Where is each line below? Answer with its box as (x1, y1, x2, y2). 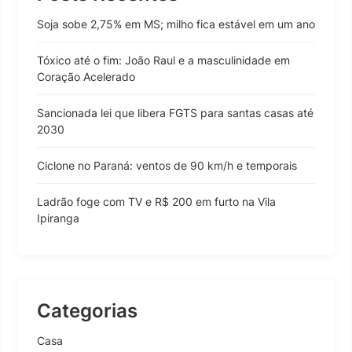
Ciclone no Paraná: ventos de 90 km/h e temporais (37, 159, 297, 172)
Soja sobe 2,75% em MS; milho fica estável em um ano (37, 17, 315, 31)
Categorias (37, 299, 137, 322)
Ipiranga (37, 211, 79, 225)
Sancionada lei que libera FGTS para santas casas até (37, 106, 313, 119)
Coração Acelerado (37, 70, 135, 83)
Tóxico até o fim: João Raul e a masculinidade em (37, 53, 290, 67)
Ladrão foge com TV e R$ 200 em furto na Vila (37, 195, 276, 208)
